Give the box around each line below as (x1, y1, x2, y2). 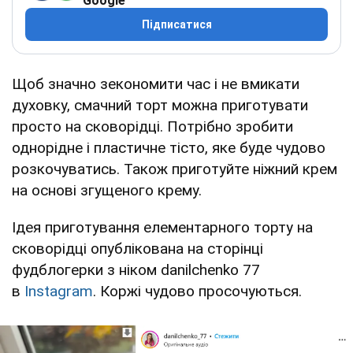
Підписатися (141, 18, 212, 32)
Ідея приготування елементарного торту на (12, 218, 313, 237)
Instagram (24, 282, 93, 301)
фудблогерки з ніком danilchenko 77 (12, 261, 260, 280)
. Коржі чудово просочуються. (93, 282, 302, 301)
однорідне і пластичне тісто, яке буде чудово (12, 139, 325, 158)
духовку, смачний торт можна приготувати (12, 96, 308, 115)
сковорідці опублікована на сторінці (12, 240, 263, 258)
